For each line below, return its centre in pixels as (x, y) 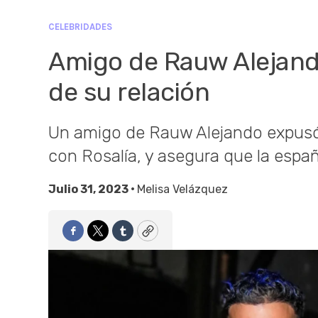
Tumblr (142, 237)
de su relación (129, 92)
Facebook (101, 237)
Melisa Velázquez (182, 189)
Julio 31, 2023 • (93, 189)
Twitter (119, 237)
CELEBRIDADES (80, 27)
